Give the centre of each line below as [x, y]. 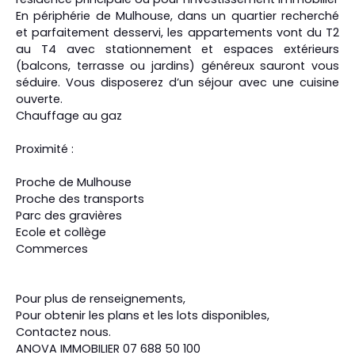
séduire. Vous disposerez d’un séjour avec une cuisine [177, 82]
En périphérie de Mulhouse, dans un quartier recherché [177, 15]
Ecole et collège [61, 232]
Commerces [52, 248]
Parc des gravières [69, 215]
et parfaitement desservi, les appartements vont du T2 [177, 32]
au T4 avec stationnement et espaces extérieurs [177, 49]
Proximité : [45, 149]
